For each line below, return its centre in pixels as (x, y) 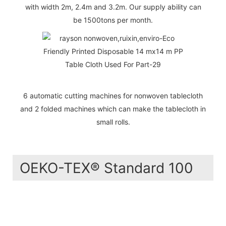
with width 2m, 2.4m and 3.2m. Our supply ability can (113, 7)
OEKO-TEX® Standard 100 (106, 168)
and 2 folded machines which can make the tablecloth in (113, 109)
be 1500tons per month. (113, 20)
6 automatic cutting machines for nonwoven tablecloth (113, 96)
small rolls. (113, 122)
